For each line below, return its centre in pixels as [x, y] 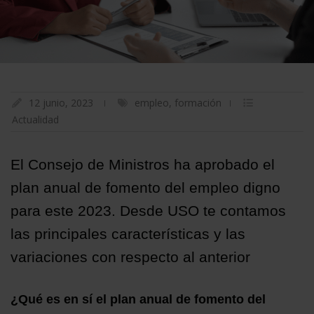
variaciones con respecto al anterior [130, 257]
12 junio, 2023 [61, 102]
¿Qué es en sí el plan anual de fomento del [138, 299]
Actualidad [35, 119]
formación [198, 102]
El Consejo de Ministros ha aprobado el [143, 164]
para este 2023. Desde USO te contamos [148, 210]
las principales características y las [128, 233]
